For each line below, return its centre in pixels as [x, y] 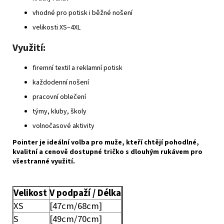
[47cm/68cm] [76, 206]
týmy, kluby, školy [59, 111]
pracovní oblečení [59, 97]
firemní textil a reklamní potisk [77, 68]
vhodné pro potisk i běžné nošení [82, 13]
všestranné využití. [44, 161]
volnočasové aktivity [63, 126]
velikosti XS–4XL [56, 27]
